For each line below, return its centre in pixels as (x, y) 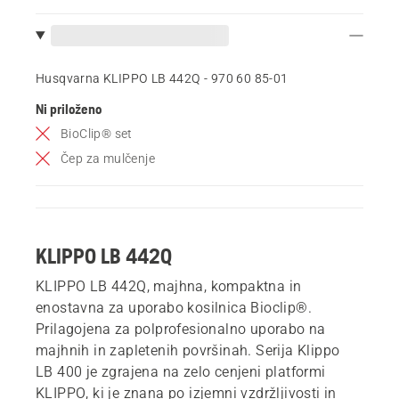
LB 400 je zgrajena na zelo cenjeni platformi (181, 371)
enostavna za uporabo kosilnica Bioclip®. (174, 307)
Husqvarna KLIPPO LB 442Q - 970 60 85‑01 (162, 78)
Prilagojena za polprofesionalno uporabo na (181, 329)
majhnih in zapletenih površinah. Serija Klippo (188, 350)
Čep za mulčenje (108, 158)
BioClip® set (97, 133)
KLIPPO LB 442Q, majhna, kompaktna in (169, 286)
